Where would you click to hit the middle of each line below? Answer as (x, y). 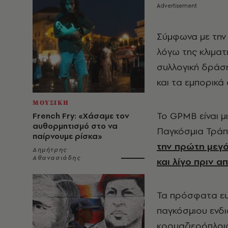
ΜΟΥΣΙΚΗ (51, 103)
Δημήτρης (50, 150)
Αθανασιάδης (57, 158)
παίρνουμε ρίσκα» (67, 136)
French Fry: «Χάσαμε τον (81, 116)
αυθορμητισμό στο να (75, 126)
